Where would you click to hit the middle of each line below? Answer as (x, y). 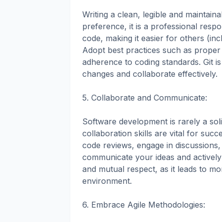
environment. (107, 181)
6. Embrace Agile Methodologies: (144, 204)
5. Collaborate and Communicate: (145, 97)
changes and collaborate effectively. (150, 74)
